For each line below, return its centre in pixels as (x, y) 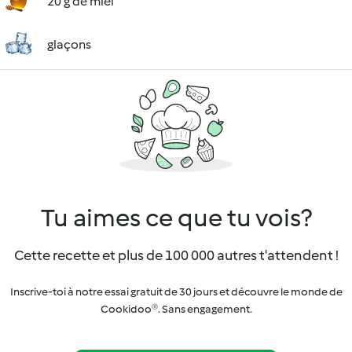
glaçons (69, 44)
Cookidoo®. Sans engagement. (176, 309)
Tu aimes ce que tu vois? (176, 218)
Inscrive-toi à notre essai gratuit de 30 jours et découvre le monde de (176, 292)
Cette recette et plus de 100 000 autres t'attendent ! (176, 255)
